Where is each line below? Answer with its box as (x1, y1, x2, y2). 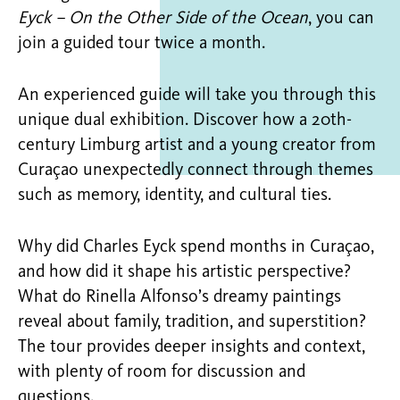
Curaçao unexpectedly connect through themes (18, 162, 373, 179)
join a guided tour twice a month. (18, 35, 265, 53)
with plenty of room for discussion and (18, 363, 305, 381)
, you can (308, 10, 374, 28)
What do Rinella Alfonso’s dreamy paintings (18, 288, 341, 306)
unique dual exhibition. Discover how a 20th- (18, 112, 352, 129)
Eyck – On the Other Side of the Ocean (18, 10, 308, 28)
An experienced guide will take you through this (18, 87, 376, 104)
